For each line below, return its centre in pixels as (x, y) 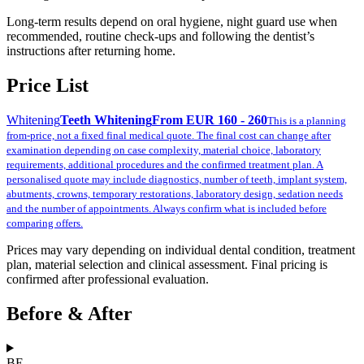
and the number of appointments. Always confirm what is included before (167, 208)
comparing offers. (45, 223)
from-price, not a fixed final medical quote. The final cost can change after (169, 135)
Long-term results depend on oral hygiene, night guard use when (172, 22)
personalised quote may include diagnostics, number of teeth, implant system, (177, 179)
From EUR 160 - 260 (210, 119)
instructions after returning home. (91, 51)
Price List (48, 85)
